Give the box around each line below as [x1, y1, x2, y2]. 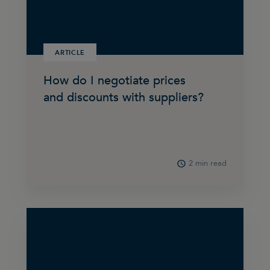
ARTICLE [55, 48, 86, 57]
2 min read [188, 158, 227, 169]
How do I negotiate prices [43, 72, 186, 89]
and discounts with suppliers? [43, 89, 204, 105]
